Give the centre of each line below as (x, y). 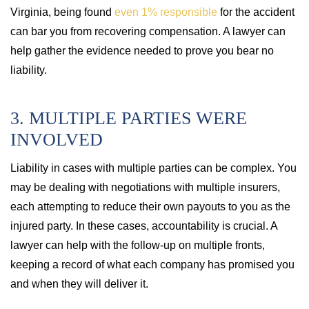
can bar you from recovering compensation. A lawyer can (148, 31)
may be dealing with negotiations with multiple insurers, (145, 187)
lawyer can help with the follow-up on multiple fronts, (138, 245)
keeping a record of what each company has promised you (152, 265)
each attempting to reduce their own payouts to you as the (150, 207)
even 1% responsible (166, 12)
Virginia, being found (62, 12)
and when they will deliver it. (79, 284)
